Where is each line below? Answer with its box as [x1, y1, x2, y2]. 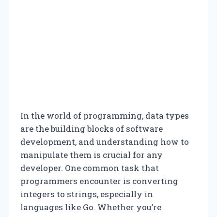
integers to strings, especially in [20, 188, 153, 200]
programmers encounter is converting [20, 175, 178, 186]
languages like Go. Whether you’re [20, 201, 161, 213]
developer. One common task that [20, 162, 159, 173]
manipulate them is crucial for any [20, 149, 163, 160]
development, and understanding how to [20, 136, 189, 147]
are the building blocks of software [20, 123, 163, 134]
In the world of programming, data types [20, 109, 189, 121]
